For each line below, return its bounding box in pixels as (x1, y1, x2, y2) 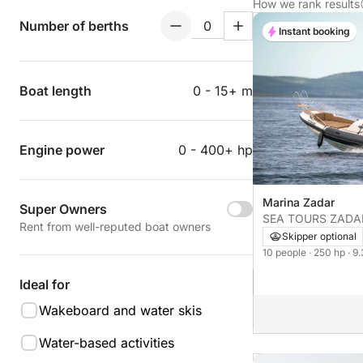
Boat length (19, 83, 92, 99)
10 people (263, 246, 309, 259)
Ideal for (19, 276, 70, 293)
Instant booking (279, 24, 350, 37)
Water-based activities (39, 335, 174, 351)
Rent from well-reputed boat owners (19, 220, 211, 233)
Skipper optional (282, 230, 357, 243)
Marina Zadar (263, 195, 335, 210)
